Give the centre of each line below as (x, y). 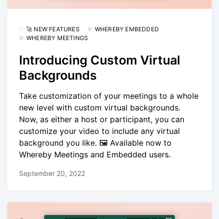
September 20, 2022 (52, 174)
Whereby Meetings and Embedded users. (95, 154)
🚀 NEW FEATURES (53, 29)
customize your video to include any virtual (99, 131)
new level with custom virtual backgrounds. (100, 107)
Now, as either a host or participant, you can (102, 119)
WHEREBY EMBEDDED (127, 29)
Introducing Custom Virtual (100, 60)
